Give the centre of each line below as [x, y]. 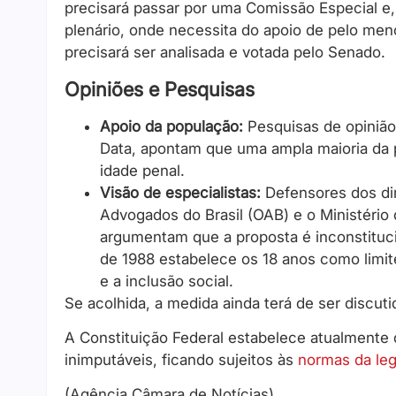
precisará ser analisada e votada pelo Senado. [225, 53]
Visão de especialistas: [180, 192]
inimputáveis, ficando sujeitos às [181, 359]
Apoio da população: [171, 126]
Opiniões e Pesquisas [160, 89]
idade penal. [142, 170]
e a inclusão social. [167, 281]
